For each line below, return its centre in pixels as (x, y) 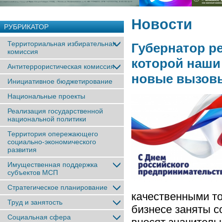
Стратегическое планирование (57, 187)
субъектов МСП (33, 172)
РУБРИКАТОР (26, 27)
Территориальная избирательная (62, 44)
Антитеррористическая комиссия (61, 66)
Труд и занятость (35, 202)
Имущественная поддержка (53, 165)
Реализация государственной (55, 111)
